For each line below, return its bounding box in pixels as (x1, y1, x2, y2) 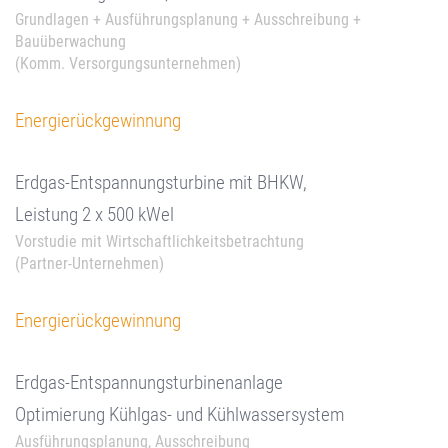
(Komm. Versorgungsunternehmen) (15, 54, 241, 73)
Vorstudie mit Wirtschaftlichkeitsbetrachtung (15, 232, 304, 251)
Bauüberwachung (15, 32, 126, 51)
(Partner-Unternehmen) (15, 254, 164, 273)
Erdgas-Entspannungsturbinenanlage (15, 371, 283, 394)
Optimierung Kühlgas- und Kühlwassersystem (15, 403, 344, 426)
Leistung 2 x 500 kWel (15, 203, 174, 226)
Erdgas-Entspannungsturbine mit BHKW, (15, 171, 307, 194)
